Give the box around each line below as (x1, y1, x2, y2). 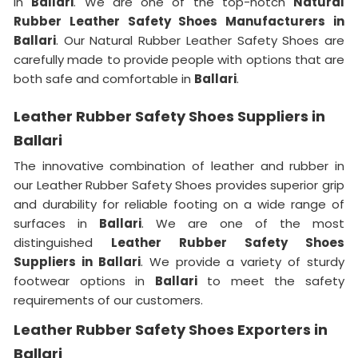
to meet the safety (197, 272, 345, 289)
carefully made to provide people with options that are (14, 51, 344, 68)
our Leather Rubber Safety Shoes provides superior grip (14, 177, 344, 193)
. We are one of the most (141, 215, 344, 232)
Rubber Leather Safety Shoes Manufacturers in (14, 13, 344, 30)
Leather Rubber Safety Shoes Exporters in (14, 320, 328, 340)
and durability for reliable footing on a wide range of (14, 196, 344, 213)
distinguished (14, 234, 111, 251)
